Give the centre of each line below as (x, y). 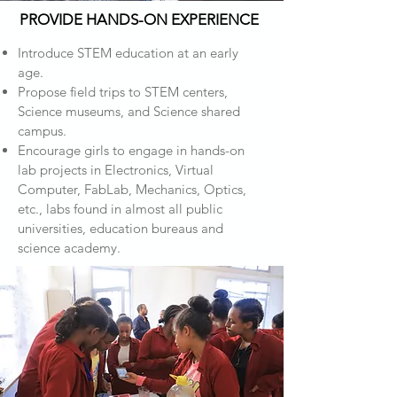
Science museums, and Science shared (129, 111)
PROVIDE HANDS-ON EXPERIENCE (139, 19)
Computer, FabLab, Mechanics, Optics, (132, 189)
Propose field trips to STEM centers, (123, 92)
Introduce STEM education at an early (128, 53)
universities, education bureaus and (121, 228)
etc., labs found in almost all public (120, 209)
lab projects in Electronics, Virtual (116, 170)
